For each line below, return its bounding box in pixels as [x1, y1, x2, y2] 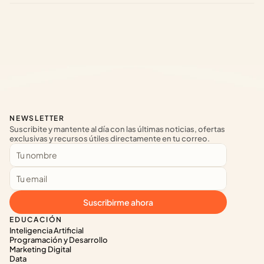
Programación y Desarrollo [9, 235, 108, 245]
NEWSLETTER [9, 114, 65, 123]
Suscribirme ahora [83, 197, 153, 207]
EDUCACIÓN [9, 215, 63, 224]
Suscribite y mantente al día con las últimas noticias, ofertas [9, 124, 225, 134]
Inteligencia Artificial [9, 226, 84, 235]
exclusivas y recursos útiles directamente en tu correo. [9, 134, 210, 143]
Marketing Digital [9, 245, 71, 254]
